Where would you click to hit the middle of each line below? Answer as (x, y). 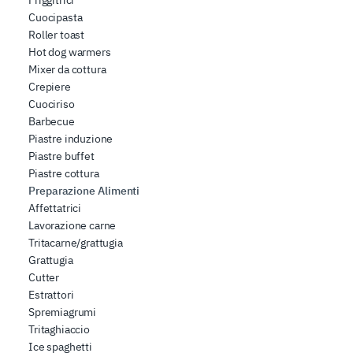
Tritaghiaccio (59, 329)
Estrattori (51, 294)
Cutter (44, 277)
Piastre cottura (64, 173)
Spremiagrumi (63, 312)
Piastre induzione (71, 138)
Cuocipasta (56, 17)
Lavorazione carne (72, 225)
